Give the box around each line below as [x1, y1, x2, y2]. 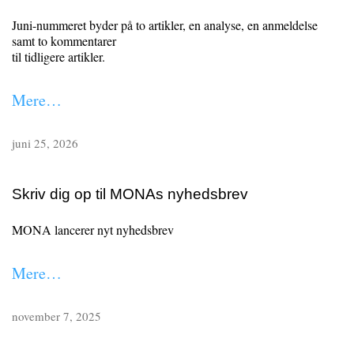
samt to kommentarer [12, 32, 116, 49]
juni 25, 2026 [12, 134, 78, 151]
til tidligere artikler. [12, 47, 105, 65]
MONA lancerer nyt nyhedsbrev [12, 221, 174, 239]
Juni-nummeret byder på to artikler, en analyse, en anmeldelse [12, 16, 318, 33]
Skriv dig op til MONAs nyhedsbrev [12, 186, 248, 203]
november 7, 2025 [12, 308, 101, 325]
